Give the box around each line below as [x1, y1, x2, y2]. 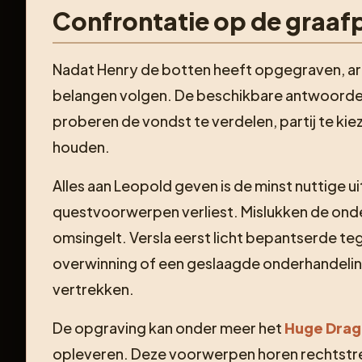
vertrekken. [53, 279, 134, 298]
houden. [53, 137, 110, 156]
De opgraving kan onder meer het [53, 318, 284, 337]
